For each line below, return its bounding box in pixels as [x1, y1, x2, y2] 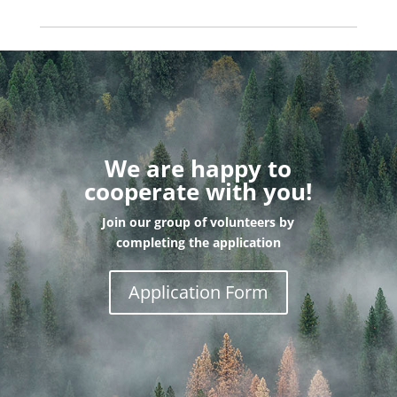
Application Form [128, 280, 269, 305]
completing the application [115, 234, 281, 252]
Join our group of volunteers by [102, 214, 295, 231]
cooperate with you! [84, 175, 313, 208]
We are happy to [105, 152, 292, 185]
